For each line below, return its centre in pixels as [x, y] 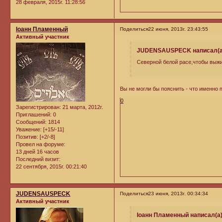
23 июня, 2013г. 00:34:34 [178, 194]
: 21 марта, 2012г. [81, 107]
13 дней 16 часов [37, 152]
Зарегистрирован [38, 107]
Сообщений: [31, 122]
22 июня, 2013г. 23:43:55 [178, 29]
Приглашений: [34, 115]
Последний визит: [38, 159]
